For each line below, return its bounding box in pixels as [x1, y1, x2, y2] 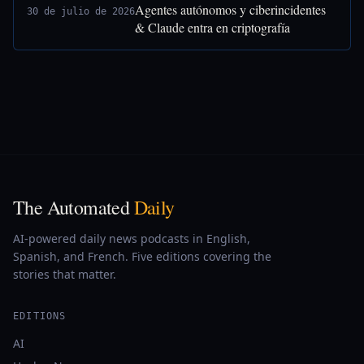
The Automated [13, 194, 134, 220]
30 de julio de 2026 [27, 6, 135, 17]
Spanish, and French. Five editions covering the [13, 249, 271, 264]
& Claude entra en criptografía [135, 19, 290, 36]
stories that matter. [13, 266, 116, 282]
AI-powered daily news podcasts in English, [13, 231, 250, 246]
